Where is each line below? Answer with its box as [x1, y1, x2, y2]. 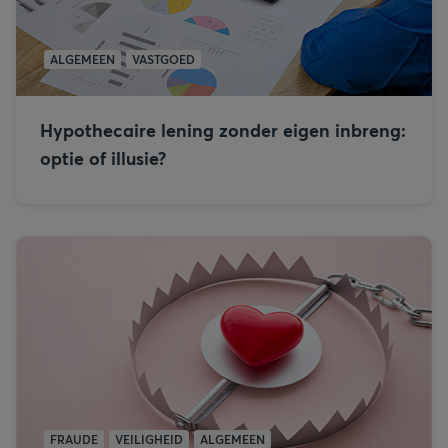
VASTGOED [132, 51, 195, 67]
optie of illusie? [40, 146, 166, 170]
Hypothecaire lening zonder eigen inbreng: [40, 118, 406, 142]
